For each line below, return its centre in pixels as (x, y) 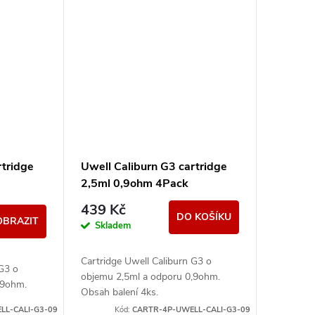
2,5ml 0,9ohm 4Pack (134, 184)
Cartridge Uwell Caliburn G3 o (146, 262)
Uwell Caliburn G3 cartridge (154, 167)
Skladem (112, 226)
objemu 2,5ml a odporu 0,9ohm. (150, 277)
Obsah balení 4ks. (119, 292)
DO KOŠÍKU (204, 217)
